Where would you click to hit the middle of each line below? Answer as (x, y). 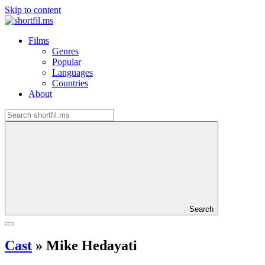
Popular (67, 62)
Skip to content (33, 10)
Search (201, 209)
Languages (72, 72)
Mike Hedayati (90, 245)
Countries (70, 83)
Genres (65, 51)
